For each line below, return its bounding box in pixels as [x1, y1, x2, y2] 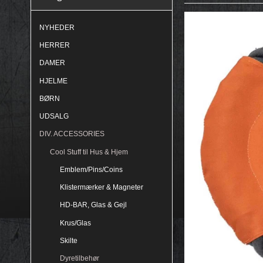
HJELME [39, 76, 68, 85]
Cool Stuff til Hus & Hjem [49, 147, 128, 156]
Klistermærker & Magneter [60, 183, 143, 192]
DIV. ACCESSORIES [39, 130, 104, 139]
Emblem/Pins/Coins [60, 165, 123, 174]
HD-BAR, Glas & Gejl [60, 201, 127, 210]
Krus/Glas [60, 218, 91, 227]
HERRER [39, 41, 70, 50]
